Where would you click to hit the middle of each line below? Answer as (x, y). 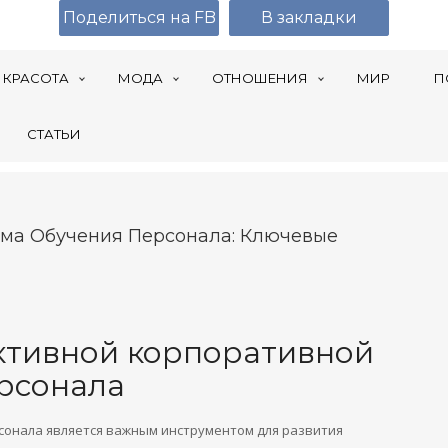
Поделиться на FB (139, 17)
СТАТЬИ (54, 134)
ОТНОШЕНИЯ (260, 78)
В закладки (309, 17)
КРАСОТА (36, 78)
